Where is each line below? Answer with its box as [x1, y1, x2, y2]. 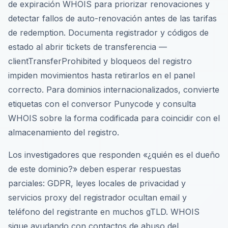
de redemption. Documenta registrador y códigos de [8, 27, 209, 38]
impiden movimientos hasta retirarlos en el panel [8, 70, 195, 80]
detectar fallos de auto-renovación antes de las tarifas [8, 13, 217, 23]
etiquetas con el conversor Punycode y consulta [8, 99, 196, 109]
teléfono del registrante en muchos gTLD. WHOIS [8, 207, 199, 217]
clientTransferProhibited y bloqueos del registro [8, 56, 192, 66]
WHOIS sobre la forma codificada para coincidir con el [8, 113, 220, 123]
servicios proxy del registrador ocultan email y [8, 192, 187, 203]
